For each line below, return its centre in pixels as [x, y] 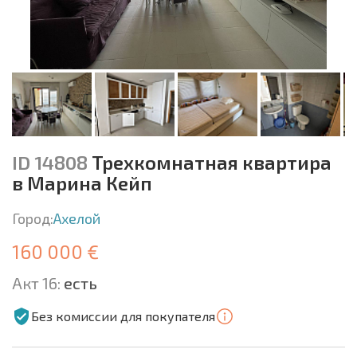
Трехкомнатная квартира [210, 162]
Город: [33, 218]
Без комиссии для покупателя [123, 316]
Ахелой [77, 218]
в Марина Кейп [82, 182]
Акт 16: [36, 282]
